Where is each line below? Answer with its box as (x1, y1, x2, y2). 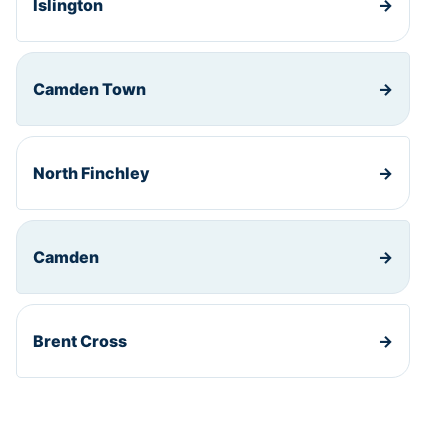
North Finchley (33, 163, 150, 184)
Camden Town (33, 79, 146, 100)
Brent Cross (33, 331, 127, 352)
